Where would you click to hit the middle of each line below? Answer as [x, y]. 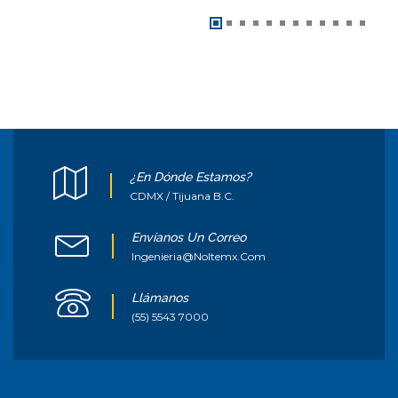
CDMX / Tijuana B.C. [182, 195]
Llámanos [160, 297]
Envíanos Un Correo [189, 237]
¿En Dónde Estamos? [191, 176]
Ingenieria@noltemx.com [199, 256]
